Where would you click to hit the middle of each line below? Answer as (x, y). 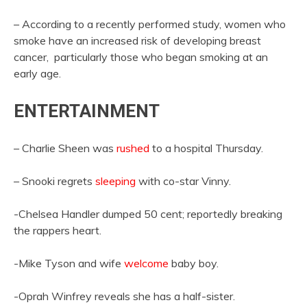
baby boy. (194, 263)
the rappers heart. (58, 230)
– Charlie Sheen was (65, 148)
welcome (146, 263)
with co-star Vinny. (183, 181)
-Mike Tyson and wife (69, 263)
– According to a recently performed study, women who (150, 24)
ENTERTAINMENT (87, 111)
